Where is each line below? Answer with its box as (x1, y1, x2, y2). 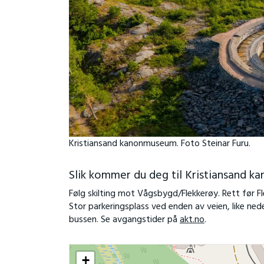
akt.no (179, 212, 204, 228)
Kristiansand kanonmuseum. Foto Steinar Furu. (68, 136, 250, 152)
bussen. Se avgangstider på (68, 212, 180, 228)
